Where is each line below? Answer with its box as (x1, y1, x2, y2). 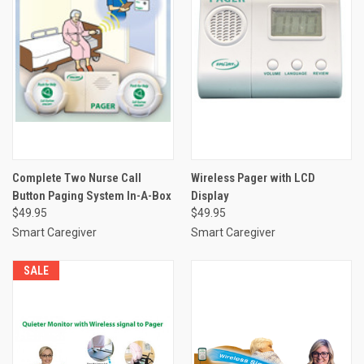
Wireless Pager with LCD (190, 170, 315, 185)
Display (190, 188, 229, 203)
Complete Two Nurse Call (12, 170, 141, 185)
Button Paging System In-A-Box (12, 188, 171, 203)
